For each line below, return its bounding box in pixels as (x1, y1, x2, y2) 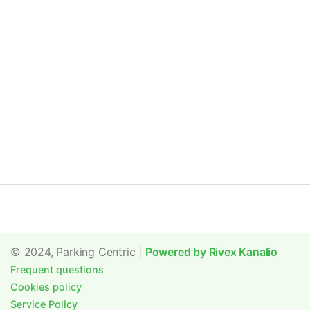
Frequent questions (10, 264, 104, 275)
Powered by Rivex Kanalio (145, 245, 278, 259)
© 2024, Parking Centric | (10, 245, 145, 259)
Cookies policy (10, 281, 82, 293)
